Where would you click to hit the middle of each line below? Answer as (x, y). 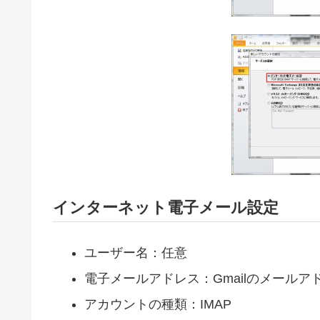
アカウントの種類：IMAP (157, 304)
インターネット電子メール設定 (166, 207)
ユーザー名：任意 (135, 253)
